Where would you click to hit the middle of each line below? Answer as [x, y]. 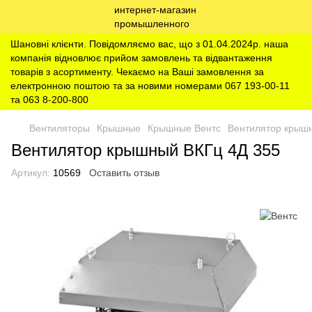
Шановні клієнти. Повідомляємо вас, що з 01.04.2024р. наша [149, 44]
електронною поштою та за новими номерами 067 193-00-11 [150, 86]
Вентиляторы [60, 128]
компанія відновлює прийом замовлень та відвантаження [141, 58]
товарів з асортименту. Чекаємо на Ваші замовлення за [137, 72]
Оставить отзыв [124, 173]
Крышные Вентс [184, 128]
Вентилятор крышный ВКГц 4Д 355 [146, 150]
